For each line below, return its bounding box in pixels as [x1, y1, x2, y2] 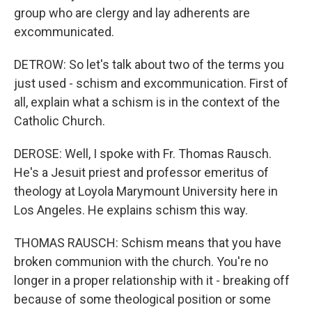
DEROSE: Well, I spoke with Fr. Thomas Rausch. [14, 146, 272, 161]
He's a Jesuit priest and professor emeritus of [14, 165, 269, 180]
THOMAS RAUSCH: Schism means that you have [14, 235, 281, 250]
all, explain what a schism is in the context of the [14, 95, 280, 109]
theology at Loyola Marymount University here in [14, 184, 278, 198]
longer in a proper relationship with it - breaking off [14, 273, 290, 288]
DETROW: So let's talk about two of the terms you [14, 57, 284, 72]
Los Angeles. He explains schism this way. [14, 203, 248, 217]
